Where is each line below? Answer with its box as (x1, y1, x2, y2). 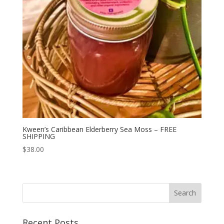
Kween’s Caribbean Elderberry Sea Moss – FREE (22, 124, 176, 134)
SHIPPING (22, 131, 55, 141)
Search (21, 182, 46, 191)
